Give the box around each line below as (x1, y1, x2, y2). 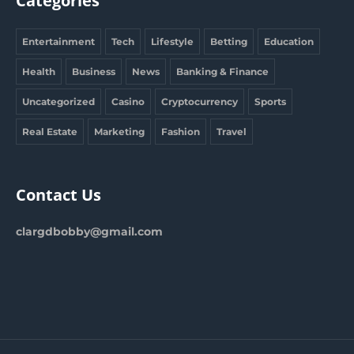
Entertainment (22, 35, 95, 47)
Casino (111, 95, 145, 107)
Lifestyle (151, 35, 194, 47)
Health (22, 65, 55, 77)
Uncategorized (22, 95, 95, 107)
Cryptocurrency (161, 95, 238, 107)
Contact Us (16, 183, 101, 205)
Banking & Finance (176, 65, 269, 77)
